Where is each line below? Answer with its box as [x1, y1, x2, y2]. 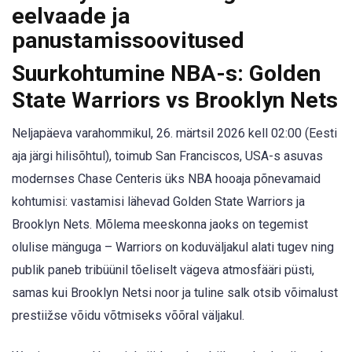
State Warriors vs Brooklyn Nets [12, 87, 338, 113]
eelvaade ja [12, 3, 130, 29]
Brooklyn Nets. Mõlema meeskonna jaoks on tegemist [12, 217, 308, 232]
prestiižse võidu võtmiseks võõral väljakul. [12, 308, 244, 323]
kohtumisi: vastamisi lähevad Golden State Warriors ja [12, 194, 305, 209]
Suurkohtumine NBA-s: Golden [12, 60, 321, 86]
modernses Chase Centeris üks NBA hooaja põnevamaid [12, 171, 321, 186]
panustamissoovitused [12, 27, 244, 53]
